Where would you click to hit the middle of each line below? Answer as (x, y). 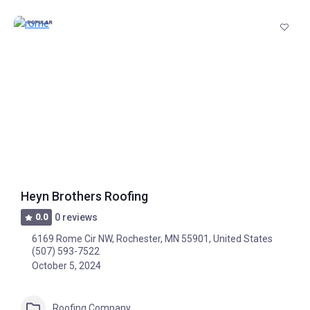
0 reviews (76, 217)
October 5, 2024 (66, 266)
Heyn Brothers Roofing (84, 197)
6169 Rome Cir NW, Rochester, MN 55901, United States (152, 239)
